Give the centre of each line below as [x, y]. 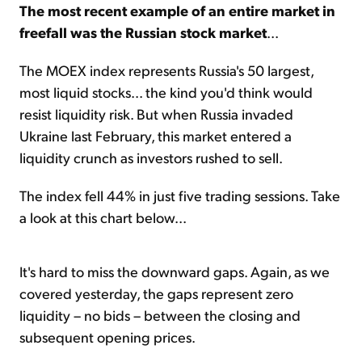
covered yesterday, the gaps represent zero [156, 293]
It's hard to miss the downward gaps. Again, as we [175, 271]
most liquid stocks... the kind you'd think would [166, 91]
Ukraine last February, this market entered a [156, 135]
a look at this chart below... [103, 217]
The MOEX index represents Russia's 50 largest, [166, 69]
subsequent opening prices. [107, 336]
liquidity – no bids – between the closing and [160, 314]
